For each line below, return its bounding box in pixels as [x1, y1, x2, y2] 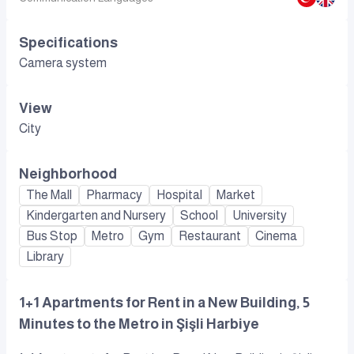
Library [26, 250, 64, 264]
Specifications [19, 35, 118, 51]
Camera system [19, 56, 107, 70]
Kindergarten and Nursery [26, 209, 166, 223]
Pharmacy [86, 188, 142, 202]
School [180, 209, 218, 223]
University [232, 209, 287, 223]
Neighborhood [19, 166, 117, 183]
